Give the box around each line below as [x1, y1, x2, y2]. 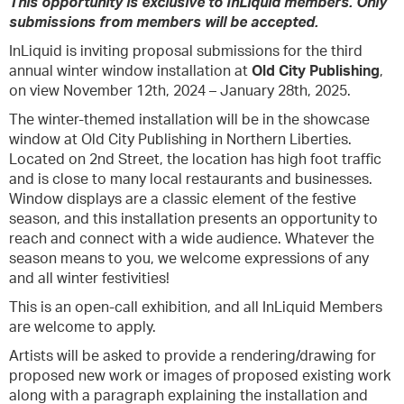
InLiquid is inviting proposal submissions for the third [9, 44, 363, 59]
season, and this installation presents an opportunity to [9, 212, 378, 226]
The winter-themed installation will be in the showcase [9, 113, 370, 127]
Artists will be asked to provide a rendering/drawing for [9, 349, 376, 363]
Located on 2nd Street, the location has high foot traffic [9, 152, 381, 167]
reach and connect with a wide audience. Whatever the [9, 232, 374, 246]
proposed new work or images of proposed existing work [9, 369, 390, 383]
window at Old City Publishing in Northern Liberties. [9, 133, 352, 147]
